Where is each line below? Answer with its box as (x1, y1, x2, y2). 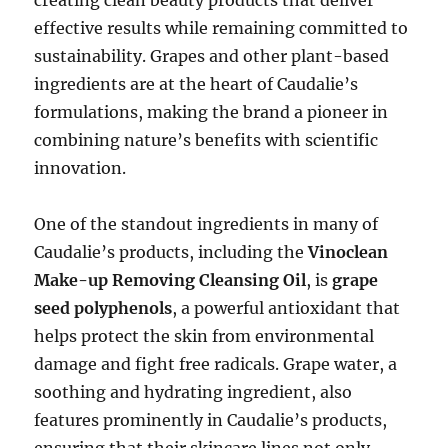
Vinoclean (308, 241, 389, 262)
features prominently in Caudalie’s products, (34, 409, 388, 430)
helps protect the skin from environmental (34, 325, 375, 346)
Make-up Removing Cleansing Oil (34, 269, 307, 290)
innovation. (34, 157, 127, 178)
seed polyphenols (34, 297, 173, 318)
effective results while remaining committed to (34, 17, 409, 38)
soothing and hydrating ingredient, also (34, 381, 353, 402)
